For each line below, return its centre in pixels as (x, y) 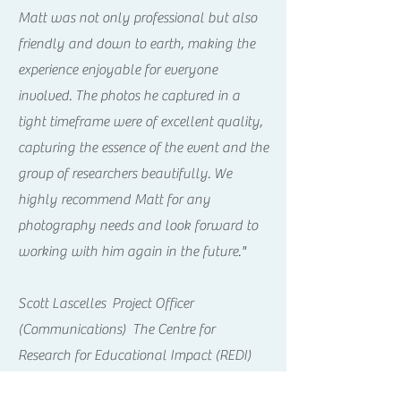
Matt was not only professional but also (137, 18)
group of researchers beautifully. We (125, 174)
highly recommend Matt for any (114, 200)
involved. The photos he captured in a (129, 96)
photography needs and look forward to (138, 226)
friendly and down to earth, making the (137, 44)
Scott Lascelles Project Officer (106, 303)
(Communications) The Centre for (116, 329)
